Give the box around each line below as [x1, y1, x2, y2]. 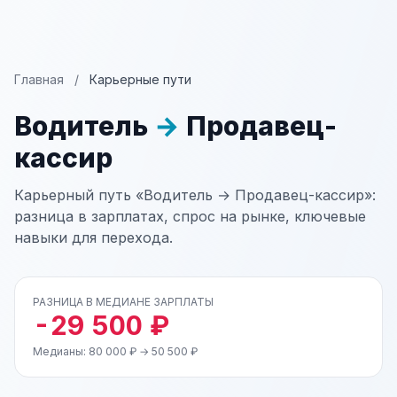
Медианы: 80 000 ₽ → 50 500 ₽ [33, 345, 198, 358]
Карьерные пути [90, 72, 191, 87]
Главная [14, 72, 64, 87]
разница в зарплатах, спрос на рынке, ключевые [14, 207, 366, 225]
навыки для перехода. [14, 229, 173, 246]
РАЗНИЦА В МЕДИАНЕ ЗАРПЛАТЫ [33, 295, 214, 308]
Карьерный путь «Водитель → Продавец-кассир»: [14, 186, 376, 204]
